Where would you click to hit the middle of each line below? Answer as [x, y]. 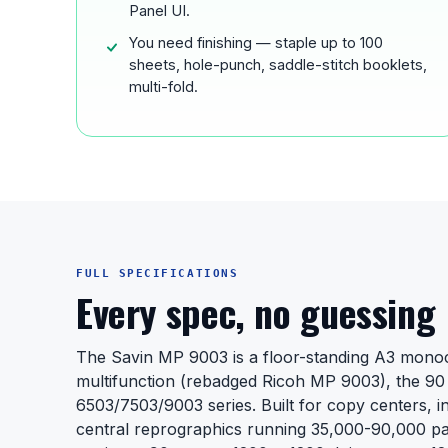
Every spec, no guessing [256, 312]
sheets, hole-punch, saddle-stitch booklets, [278, 64]
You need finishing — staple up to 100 [256, 42]
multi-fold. [163, 86]
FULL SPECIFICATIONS [157, 273]
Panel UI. [159, 10]
